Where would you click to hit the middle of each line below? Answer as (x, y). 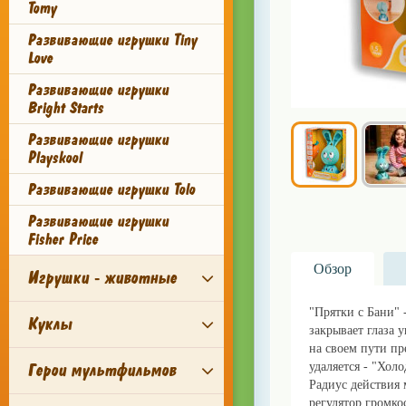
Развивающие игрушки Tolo (111, 189)
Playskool (54, 158)
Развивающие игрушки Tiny (112, 40)
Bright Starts (65, 108)
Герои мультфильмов (101, 370)
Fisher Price (63, 239)
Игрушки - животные (102, 278)
